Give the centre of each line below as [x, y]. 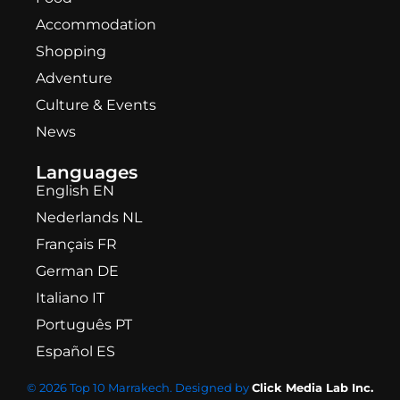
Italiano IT [70, 297]
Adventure [74, 78]
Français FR [76, 244]
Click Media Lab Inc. [312, 387]
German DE [77, 271]
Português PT [84, 324]
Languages [87, 172]
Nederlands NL [89, 217]
